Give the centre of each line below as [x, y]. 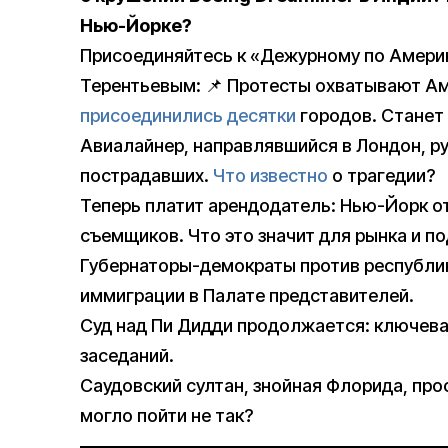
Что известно [270, 176]
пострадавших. [146, 176]
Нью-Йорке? [136, 26]
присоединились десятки [188, 116]
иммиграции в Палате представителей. [247, 296]
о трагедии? [381, 176]
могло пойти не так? [166, 416]
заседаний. [127, 356]
